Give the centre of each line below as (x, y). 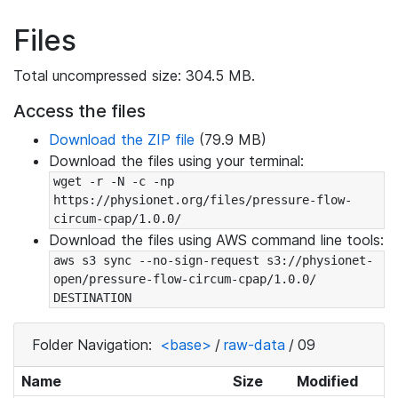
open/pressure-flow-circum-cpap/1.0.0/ (184, 279)
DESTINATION (92, 298)
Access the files (80, 111)
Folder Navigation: (94, 345)
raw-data (255, 345)
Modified (327, 381)
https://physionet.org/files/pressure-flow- (202, 200)
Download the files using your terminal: (176, 161)
